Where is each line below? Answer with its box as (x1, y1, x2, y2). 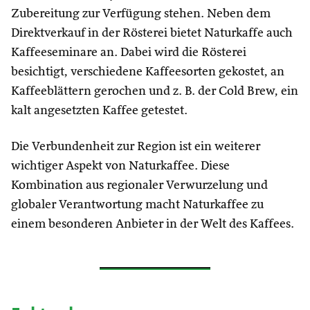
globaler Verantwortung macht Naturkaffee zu (11, 199, 264, 211)
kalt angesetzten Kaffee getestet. (11, 104, 188, 117)
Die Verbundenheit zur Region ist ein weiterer (11, 140, 260, 153)
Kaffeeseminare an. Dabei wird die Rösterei (11, 46, 246, 59)
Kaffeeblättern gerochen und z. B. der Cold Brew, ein (11, 85, 298, 98)
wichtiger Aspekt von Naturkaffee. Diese (11, 160, 230, 172)
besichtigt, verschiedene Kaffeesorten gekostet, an (11, 66, 284, 78)
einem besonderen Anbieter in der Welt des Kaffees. (11, 218, 294, 230)
